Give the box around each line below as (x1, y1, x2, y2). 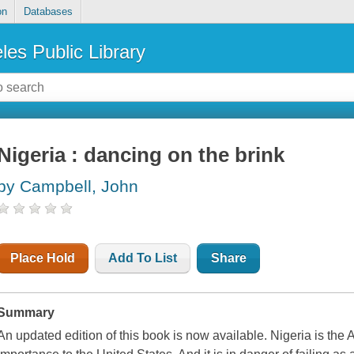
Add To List (108, 251, 178, 265)
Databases (23, 6, 73, 18)
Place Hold (10, 251, 76, 265)
